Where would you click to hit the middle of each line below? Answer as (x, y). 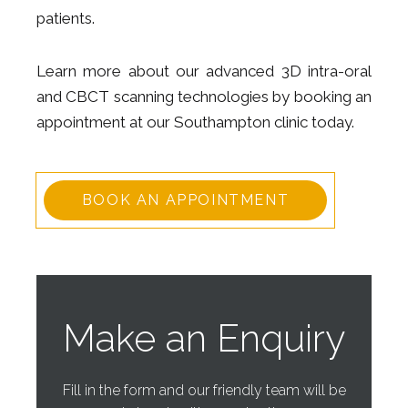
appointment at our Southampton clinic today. (195, 122)
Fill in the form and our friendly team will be (204, 390)
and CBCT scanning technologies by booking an (204, 97)
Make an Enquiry (204, 338)
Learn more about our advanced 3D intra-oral (204, 71)
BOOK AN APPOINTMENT (185, 200)
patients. (66, 18)
